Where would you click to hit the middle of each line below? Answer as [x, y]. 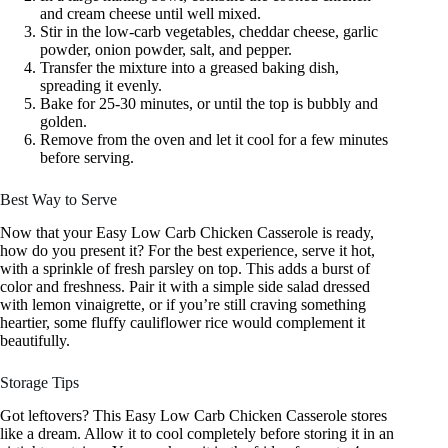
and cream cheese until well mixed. [150, 14]
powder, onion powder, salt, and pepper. [166, 50]
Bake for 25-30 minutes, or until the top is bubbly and [209, 104]
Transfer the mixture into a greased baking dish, [189, 68]
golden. [63, 122]
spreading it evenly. [101, 86]
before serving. [87, 158]
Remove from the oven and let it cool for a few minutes [214, 140]
